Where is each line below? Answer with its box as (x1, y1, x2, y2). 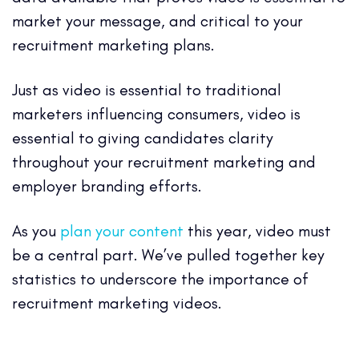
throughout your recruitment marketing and (12, 152, 316, 172)
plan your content (60, 221, 184, 241)
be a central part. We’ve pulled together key (12, 245, 325, 265)
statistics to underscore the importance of (12, 269, 309, 289)
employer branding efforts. (12, 176, 206, 196)
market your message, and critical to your (12, 11, 303, 31)
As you (12, 221, 60, 241)
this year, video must (184, 221, 331, 241)
